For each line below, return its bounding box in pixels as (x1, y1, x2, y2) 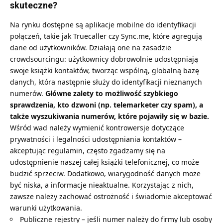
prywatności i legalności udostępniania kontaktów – (10, 134, 182, 144)
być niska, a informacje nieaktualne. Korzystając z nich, (10, 180, 194, 190)
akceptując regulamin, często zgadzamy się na (10, 145, 165, 155)
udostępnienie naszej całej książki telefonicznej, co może (10, 157, 199, 167)
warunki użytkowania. (10, 203, 82, 213)
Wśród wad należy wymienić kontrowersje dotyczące (10, 122, 184, 132)
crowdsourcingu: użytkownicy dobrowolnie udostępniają (10, 54, 198, 64)
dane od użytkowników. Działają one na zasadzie (10, 42, 171, 52)
